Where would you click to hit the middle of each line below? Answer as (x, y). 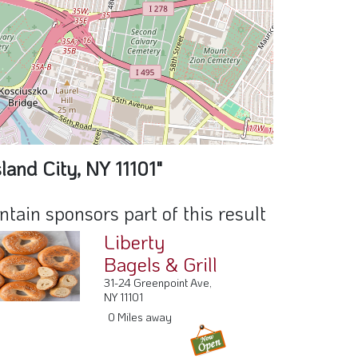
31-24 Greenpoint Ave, (158, 283)
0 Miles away (140, 317)
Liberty (135, 242)
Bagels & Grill (161, 265)
